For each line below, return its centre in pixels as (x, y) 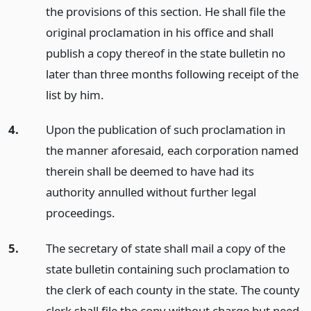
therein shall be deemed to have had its (150, 171)
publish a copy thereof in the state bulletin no (165, 53)
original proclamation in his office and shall (159, 32)
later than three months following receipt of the (172, 74)
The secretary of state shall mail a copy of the (165, 249)
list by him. (75, 94)
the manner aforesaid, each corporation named (172, 151)
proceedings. (80, 213)
